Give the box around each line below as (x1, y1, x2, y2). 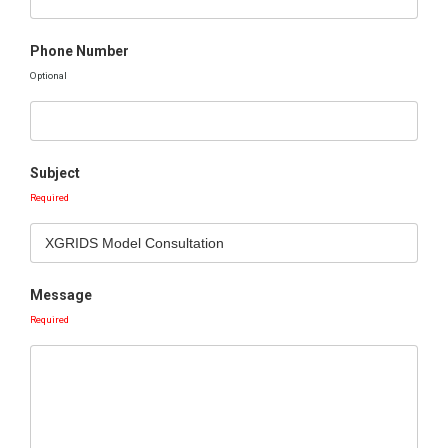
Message (30, 287, 92, 303)
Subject (30, 165, 80, 181)
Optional (30, 70, 67, 81)
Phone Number (30, 43, 129, 59)
